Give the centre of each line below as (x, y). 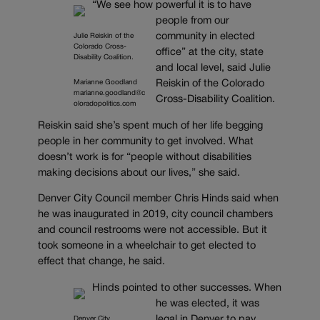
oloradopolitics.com (105, 104)
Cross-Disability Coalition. (215, 100)
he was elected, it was (207, 304)
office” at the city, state (209, 53)
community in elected (205, 37)
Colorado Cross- (100, 47)
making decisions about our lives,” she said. (139, 173)
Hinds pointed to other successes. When (187, 288)
